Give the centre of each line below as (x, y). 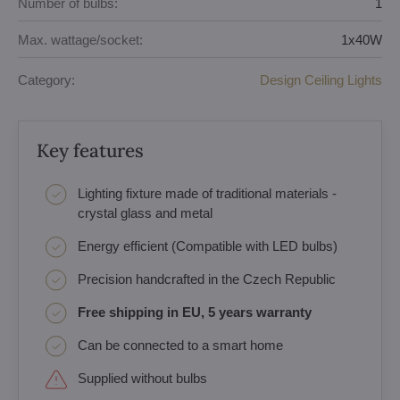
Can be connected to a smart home (180, 345)
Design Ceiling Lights (321, 79)
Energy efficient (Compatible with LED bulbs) (208, 246)
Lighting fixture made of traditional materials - (207, 193)
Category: (46, 79)
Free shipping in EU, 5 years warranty (195, 312)
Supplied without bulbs (142, 378)
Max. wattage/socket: (80, 39)
